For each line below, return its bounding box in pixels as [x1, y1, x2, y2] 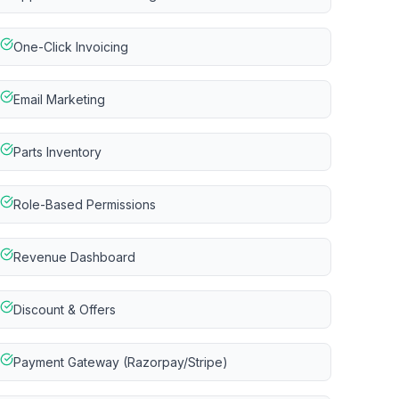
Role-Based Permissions [13, 197, 157, 212]
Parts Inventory [13, 144, 102, 159]
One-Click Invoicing [13, 39, 129, 54]
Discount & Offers [13, 302, 117, 317]
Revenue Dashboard [13, 249, 136, 265]
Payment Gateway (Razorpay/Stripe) [13, 354, 229, 370]
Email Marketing [13, 92, 106, 107]
